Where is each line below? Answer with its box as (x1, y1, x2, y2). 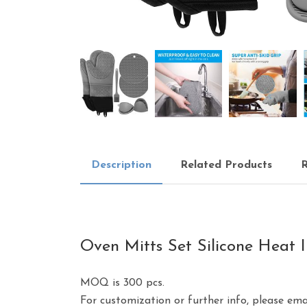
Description (91, 160, 151, 171)
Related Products (180, 160, 272, 171)
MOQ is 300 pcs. (80, 278, 164, 289)
